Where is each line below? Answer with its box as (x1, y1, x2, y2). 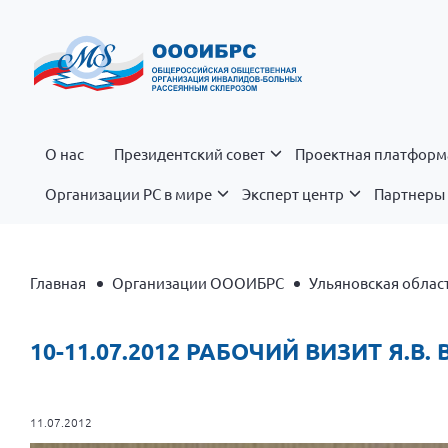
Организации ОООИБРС (111, 273, 284, 292)
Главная (30, 273, 86, 292)
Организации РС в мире (45, 183, 212, 203)
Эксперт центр (242, 183, 344, 203)
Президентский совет (114, 144, 265, 163)
